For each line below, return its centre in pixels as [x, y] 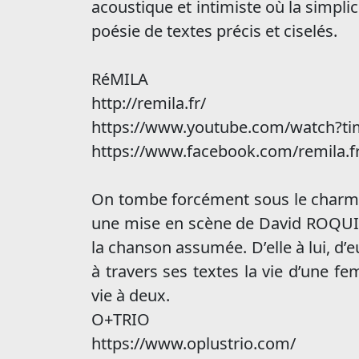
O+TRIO [121, 319]
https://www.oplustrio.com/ [194, 343]
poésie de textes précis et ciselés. [214, 31]
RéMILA [120, 79]
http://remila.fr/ [149, 103]
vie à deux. [131, 295]
